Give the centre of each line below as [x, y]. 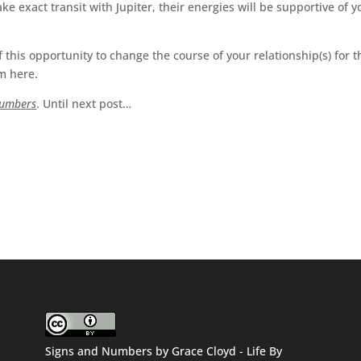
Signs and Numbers [98, 351]
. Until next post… [84, 104]
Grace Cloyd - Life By [226, 351]
